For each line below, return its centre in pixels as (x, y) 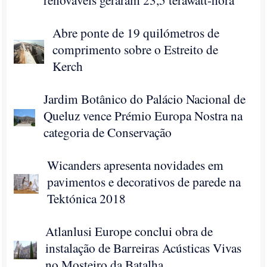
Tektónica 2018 (87, 198)
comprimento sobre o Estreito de (136, 49)
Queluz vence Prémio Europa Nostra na (143, 115)
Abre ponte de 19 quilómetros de (136, 32)
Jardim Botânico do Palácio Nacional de (145, 99)
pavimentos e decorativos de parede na (144, 181)
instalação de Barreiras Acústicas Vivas (144, 248)
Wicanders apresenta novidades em (136, 165)
